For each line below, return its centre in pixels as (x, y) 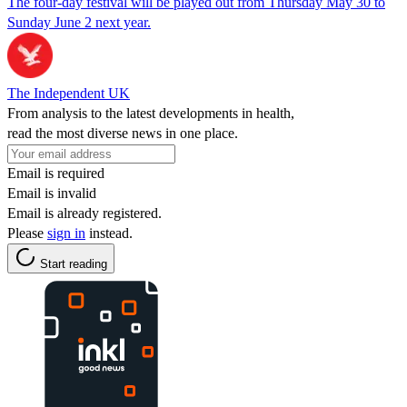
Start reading (74, 263)
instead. (109, 233)
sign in (66, 233)
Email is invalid (52, 193)
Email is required (56, 173)
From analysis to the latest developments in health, (151, 113)
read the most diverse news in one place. (123, 133)
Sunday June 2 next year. (79, 22)
